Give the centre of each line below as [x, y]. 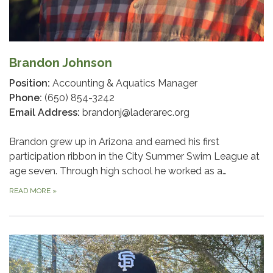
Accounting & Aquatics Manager [124, 83]
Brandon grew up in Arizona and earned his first [114, 141]
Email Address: [44, 112]
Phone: [26, 97]
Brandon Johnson [61, 62]
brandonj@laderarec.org [135, 112]
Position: [30, 83]
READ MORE [31, 190]
